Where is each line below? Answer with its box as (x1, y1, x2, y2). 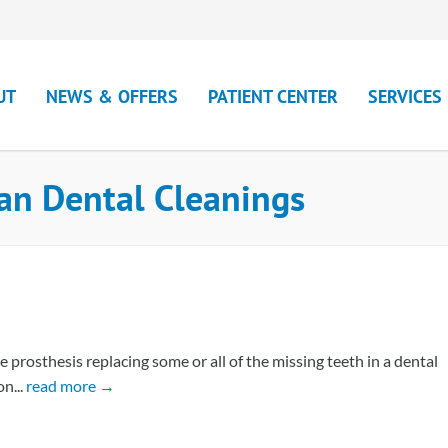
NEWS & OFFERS (46, 85, 178, 108)
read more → (26, 376, 115, 395)
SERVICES (368, 85, 442, 108)
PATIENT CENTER (208, 85, 338, 108)
